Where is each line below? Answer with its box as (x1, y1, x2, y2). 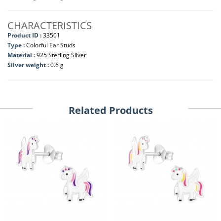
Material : (7, 51, 37, 59)
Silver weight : (7, 61, 50, 69)
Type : (7, 41, 25, 49)
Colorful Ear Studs (26, 41, 75, 49)
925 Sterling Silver (37, 51, 86, 59)
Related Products (68, 104, 153, 117)
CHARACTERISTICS (7, 19, 92, 32)
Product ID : (7, 31, 41, 39)
